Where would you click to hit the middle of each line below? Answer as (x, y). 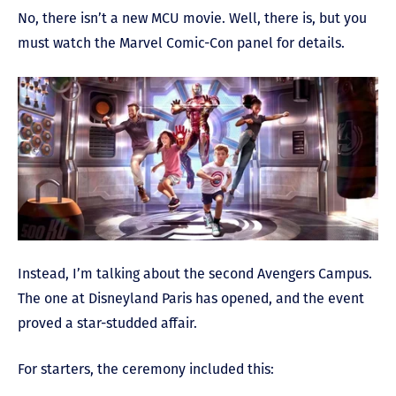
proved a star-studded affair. (107, 323)
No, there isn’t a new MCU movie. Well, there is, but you (192, 18)
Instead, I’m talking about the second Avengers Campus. (195, 274)
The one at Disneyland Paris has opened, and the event (191, 298)
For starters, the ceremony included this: (146, 369)
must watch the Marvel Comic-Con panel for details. (181, 42)
